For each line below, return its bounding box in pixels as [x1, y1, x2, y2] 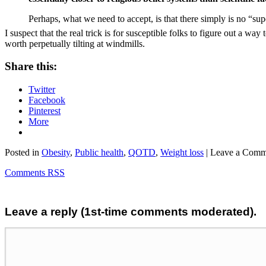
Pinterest [28, 106, 61, 116]
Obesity [42, 147, 70, 158]
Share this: [5, 60, 57, 73]
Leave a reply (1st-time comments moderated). [5, 205, 256, 218]
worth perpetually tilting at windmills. [5, 38, 145, 49]
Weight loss [160, 147, 204, 158]
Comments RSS [5, 167, 65, 178]
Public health [75, 147, 123, 158]
